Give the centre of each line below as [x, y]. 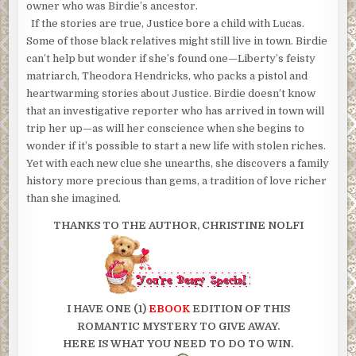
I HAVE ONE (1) [107, 309]
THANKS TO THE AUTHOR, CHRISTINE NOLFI [178, 226]
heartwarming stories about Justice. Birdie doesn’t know [171, 94]
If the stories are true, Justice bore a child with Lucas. [166, 24]
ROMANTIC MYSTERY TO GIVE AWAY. [178, 327]
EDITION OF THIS [240, 309]
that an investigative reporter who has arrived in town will [176, 111]
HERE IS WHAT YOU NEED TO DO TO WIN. [178, 344]
